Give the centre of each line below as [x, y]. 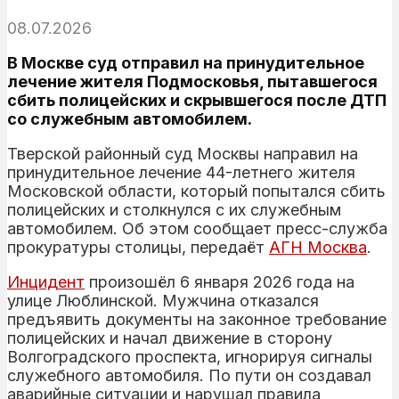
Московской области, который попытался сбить [196, 191]
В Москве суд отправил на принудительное [186, 62]
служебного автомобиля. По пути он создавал [189, 375]
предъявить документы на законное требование [197, 319]
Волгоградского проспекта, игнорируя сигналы [190, 356]
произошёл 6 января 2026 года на [220, 281]
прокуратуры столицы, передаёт [138, 247]
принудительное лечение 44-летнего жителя [181, 172]
